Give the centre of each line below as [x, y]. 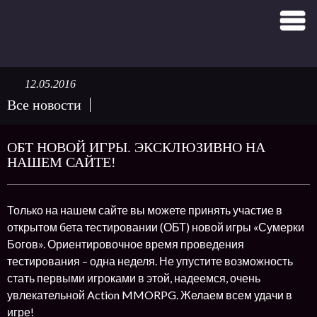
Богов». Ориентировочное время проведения [126, 244]
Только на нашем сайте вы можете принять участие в [145, 210]
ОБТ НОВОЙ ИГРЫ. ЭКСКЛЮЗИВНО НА [136, 147]
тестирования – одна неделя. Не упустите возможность [150, 261]
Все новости [44, 105]
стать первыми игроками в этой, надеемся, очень [134, 278]
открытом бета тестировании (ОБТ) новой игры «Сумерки [156, 227]
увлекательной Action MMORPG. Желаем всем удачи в [150, 295]
